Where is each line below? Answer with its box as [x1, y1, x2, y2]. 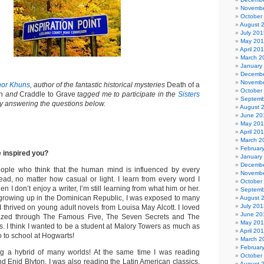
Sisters [178, 90, 200, 98]
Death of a [167, 81, 200, 89]
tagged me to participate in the [77, 90, 179, 98]
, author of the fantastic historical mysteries [30, 81, 167, 89]
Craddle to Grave [19, 90, 78, 98]
